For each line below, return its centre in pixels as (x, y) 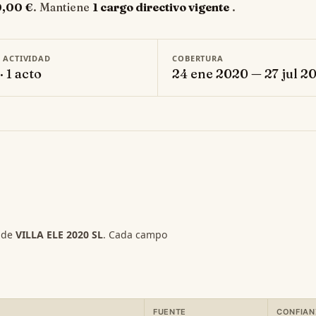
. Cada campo (135, 234)
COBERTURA (198, 59)
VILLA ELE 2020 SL (59, 234)
